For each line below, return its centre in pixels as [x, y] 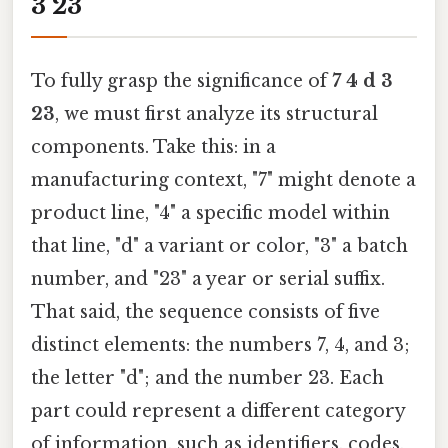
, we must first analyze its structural [216, 113]
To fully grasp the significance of [181, 80]
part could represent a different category [218, 410]
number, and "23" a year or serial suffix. [208, 278]
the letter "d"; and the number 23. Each [207, 377]
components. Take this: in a [153, 146]
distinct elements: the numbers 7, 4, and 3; [220, 344]
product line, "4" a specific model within [210, 212]
